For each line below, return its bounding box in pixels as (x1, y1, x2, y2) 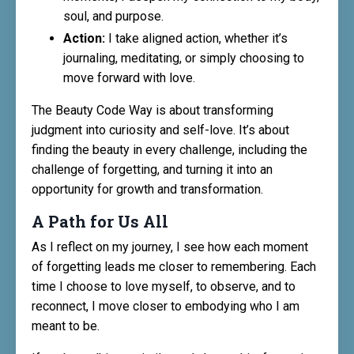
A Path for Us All (32, 211, 168, 232)
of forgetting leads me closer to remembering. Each (32, 259, 316, 275)
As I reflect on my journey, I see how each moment (32, 239, 308, 255)
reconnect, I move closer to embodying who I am (32, 299, 299, 314)
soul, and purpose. (63, 8, 164, 24)
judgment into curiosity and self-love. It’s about (32, 122, 289, 138)
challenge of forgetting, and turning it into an (32, 162, 273, 178)
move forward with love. (63, 70, 195, 86)
